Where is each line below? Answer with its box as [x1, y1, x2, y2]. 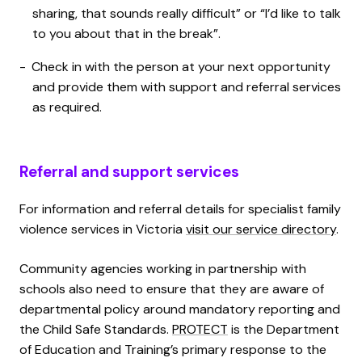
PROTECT [172, 320, 228, 338]
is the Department [228, 320, 339, 338]
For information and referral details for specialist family [19, 200, 341, 217]
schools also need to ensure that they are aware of [19, 280, 324, 297]
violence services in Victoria [19, 220, 186, 238]
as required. [32, 98, 102, 116]
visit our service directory [186, 220, 336, 238]
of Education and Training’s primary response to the [19, 340, 326, 358]
